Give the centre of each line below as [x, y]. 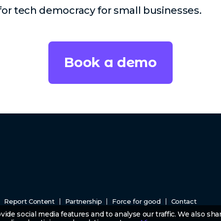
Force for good [136, 201]
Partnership [83, 201]
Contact [184, 201]
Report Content [29, 201]
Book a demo [110, 62]
